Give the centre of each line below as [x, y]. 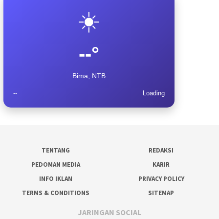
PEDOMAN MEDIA [56, 165]
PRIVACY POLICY [161, 179]
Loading [154, 93]
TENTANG [56, 151]
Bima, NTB [89, 76]
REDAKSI [161, 151]
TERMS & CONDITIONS [56, 193]
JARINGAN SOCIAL [109, 212]
